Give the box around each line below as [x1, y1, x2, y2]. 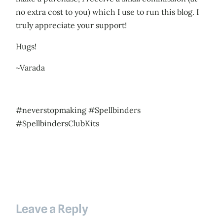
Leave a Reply [16, 202, 88, 217]
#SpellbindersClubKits [16, 118, 99, 129]
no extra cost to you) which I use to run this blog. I [16, 7, 199, 17]
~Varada [16, 63, 45, 73]
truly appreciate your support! [16, 20, 127, 31]
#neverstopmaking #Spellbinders [16, 105, 141, 115]
